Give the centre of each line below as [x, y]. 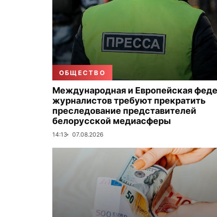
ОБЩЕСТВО [82, 73]
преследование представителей [124, 111]
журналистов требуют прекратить [129, 101]
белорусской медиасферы [112, 121]
